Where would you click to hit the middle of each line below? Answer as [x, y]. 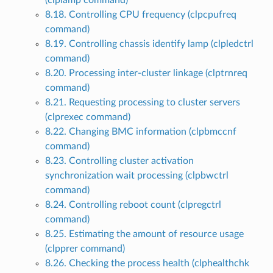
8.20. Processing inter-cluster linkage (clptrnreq [146, 73]
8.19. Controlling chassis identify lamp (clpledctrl [149, 44]
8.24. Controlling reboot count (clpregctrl [133, 205]
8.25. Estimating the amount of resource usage [144, 234]
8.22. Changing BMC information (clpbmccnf [140, 132]
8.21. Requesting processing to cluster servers [142, 103]
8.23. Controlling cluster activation [119, 161]
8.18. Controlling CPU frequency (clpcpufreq [140, 15]
